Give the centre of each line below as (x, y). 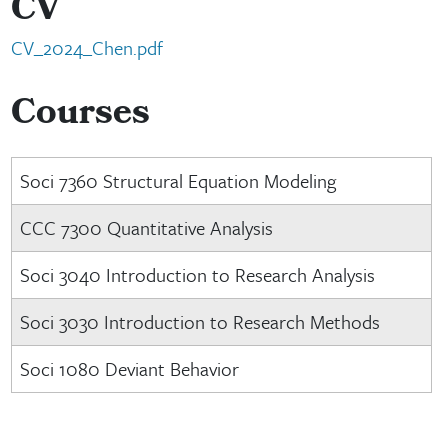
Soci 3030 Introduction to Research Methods (199, 321)
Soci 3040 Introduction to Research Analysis (197, 274)
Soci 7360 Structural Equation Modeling (177, 180)
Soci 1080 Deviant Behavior (129, 368)
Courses (80, 116)
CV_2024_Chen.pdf (86, 47)
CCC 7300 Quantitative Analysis (146, 227)
